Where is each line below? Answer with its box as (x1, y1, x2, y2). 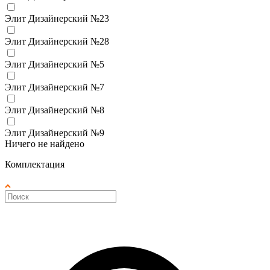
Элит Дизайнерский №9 (5, 127, 104, 138)
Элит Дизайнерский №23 (5, 13, 109, 24)
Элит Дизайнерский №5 (5, 58, 104, 69)
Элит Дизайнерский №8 (5, 104, 104, 115)
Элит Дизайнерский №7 (5, 81, 104, 92)
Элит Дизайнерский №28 (5, 36, 109, 46)
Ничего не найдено (5, 138, 84, 149)
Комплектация (5, 159, 64, 169)
